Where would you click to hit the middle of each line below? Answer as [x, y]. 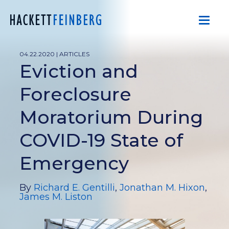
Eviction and [79, 71]
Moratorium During [111, 117]
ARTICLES [74, 54]
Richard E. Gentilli [74, 188]
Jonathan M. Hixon [162, 188]
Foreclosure [75, 94]
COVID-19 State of [101, 140]
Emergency [74, 163]
